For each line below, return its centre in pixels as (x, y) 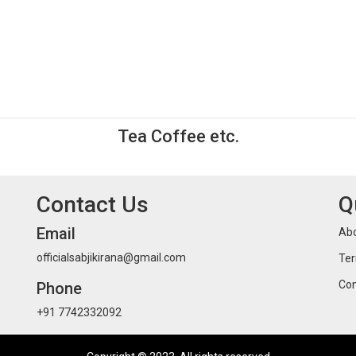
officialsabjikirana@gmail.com (111, 257)
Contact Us (93, 205)
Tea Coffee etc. (178, 136)
